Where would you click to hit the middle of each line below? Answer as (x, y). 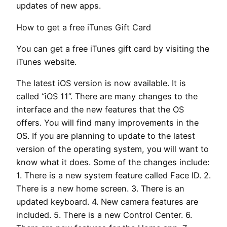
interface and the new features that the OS (100, 110)
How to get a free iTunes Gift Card (84, 27)
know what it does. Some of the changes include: (113, 162)
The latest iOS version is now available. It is (101, 83)
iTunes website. (46, 62)
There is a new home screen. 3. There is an (100, 189)
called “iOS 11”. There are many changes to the (107, 97)
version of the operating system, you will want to (112, 149)
